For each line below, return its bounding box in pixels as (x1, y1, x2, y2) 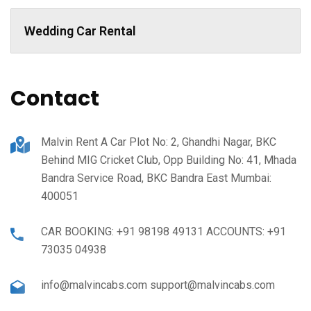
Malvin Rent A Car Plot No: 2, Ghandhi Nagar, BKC (41, 135, 276, 149)
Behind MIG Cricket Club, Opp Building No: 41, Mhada (41, 153, 296, 167)
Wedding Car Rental (24, 23, 136, 38)
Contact (10, 83, 99, 113)
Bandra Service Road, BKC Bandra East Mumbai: (41, 171, 271, 185)
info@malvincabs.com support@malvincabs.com (41, 278, 275, 292)
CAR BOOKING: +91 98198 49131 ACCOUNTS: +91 (41, 224, 286, 238)
